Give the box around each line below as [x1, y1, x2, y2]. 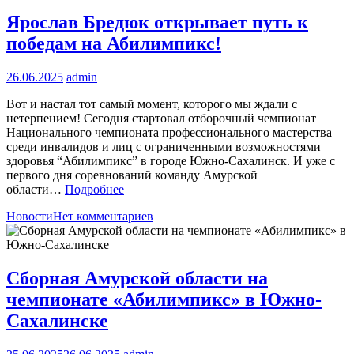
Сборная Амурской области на [6, 267, 268, 288]
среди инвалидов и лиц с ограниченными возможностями [6, 139, 321, 153]
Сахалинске [6, 310, 108, 331]
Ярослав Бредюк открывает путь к [6, 12, 308, 33]
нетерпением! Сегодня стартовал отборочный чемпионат [6, 111, 316, 125]
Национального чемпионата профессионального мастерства [6, 125, 332, 139]
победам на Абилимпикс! [6, 33, 221, 55]
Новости [6, 209, 53, 223]
